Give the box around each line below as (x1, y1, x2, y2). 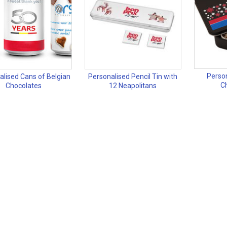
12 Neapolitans (109, 82, 157, 90)
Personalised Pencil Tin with (88, 72, 178, 81)
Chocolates (6, 82, 42, 90)
